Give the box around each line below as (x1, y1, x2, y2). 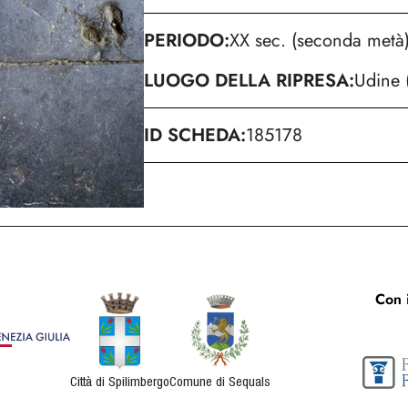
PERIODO (144, 27, 224, 54)
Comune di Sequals (169, 372, 270, 389)
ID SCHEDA (144, 122, 240, 148)
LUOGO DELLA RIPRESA (144, 67, 349, 94)
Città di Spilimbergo (70, 372, 169, 389)
